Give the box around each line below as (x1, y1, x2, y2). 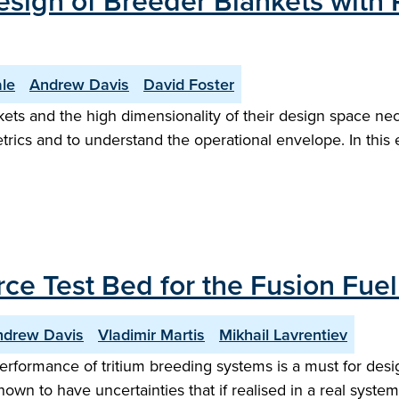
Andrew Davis (29, 73, 129, 95)
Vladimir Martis (98, 323, 205, 346)
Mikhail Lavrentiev (219, 323, 347, 346)
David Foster (143, 73, 234, 95)
